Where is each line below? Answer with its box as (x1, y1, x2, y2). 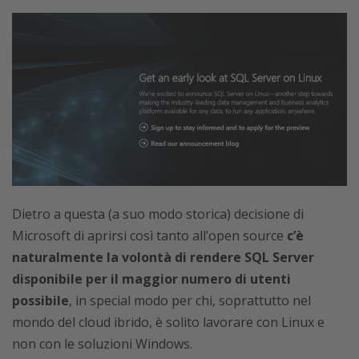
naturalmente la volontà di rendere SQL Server (12, 248, 314, 266)
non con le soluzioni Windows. (12, 334, 192, 353)
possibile (12, 291, 69, 309)
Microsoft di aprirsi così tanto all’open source (12, 226, 287, 244)
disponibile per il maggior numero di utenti (12, 269, 291, 288)
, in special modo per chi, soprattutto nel (69, 291, 311, 309)
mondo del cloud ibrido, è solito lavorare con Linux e (12, 313, 325, 331)
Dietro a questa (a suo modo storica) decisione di (12, 204, 304, 223)
